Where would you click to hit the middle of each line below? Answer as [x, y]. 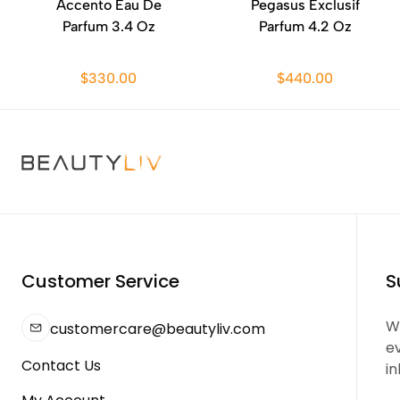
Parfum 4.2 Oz [305, 26]
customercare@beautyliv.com [158, 329]
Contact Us [61, 366]
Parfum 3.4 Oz [109, 26]
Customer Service [100, 281]
